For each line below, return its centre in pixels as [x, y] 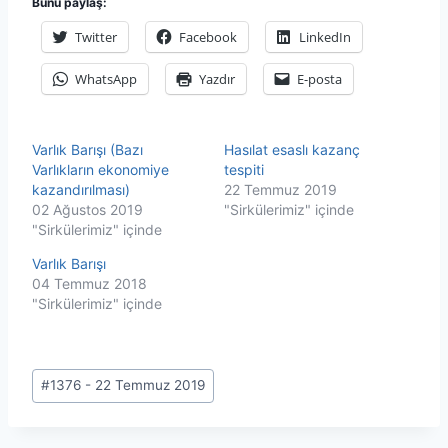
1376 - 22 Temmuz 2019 [128, 385]
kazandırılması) [81, 189]
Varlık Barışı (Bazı [87, 149]
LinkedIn [325, 36]
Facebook [208, 36]
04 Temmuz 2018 [89, 283]
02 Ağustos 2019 [87, 209]
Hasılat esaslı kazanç [292, 149]
